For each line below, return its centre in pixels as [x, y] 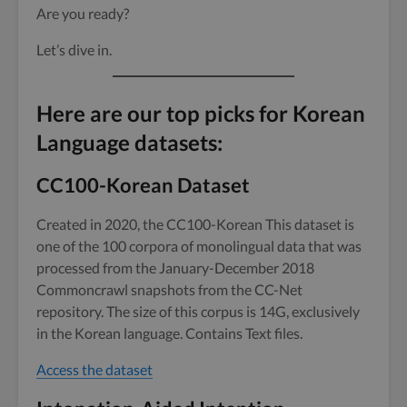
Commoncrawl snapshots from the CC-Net [169, 289]
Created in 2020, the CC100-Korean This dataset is [195, 223]
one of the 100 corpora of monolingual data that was [199, 245]
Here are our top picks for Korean [201, 113]
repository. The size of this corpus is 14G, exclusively [198, 311]
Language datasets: [129, 142]
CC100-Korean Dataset [143, 184]
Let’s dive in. [74, 49]
